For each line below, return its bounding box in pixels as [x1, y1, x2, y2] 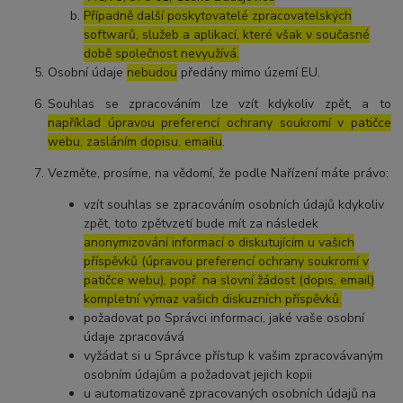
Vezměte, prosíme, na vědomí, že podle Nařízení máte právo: [48, 164, 390, 182]
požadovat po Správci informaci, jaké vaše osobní [84, 309, 365, 327]
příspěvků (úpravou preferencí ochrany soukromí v [84, 252, 370, 270]
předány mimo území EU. [177, 63, 321, 81]
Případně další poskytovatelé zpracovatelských [84, 6, 353, 24]
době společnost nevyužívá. [84, 44, 240, 62]
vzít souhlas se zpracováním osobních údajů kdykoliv [84, 195, 385, 213]
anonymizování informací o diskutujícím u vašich [84, 233, 355, 251]
